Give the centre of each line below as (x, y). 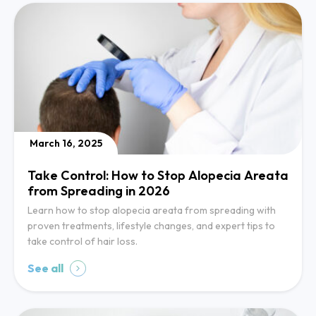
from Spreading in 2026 (99, 191)
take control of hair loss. (83, 242)
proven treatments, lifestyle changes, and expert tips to (151, 226)
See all (45, 268)
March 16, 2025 (66, 144)
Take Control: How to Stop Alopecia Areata (158, 176)
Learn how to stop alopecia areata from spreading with (152, 211)
